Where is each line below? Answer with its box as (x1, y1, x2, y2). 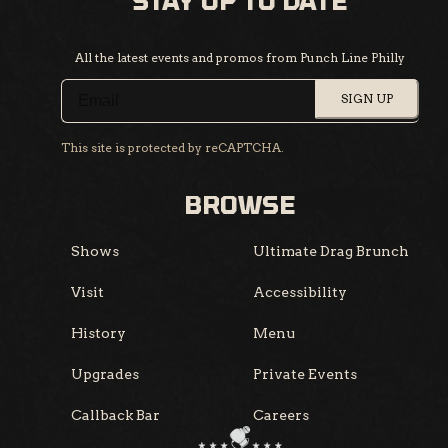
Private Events (253, 366, 357, 383)
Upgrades (71, 366, 139, 383)
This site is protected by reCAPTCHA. (61, 140, 284, 156)
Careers (253, 407, 309, 424)
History (71, 325, 126, 342)
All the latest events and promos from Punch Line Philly (75, 50, 405, 66)
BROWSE (184, 190, 296, 220)
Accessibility (253, 284, 347, 301)
